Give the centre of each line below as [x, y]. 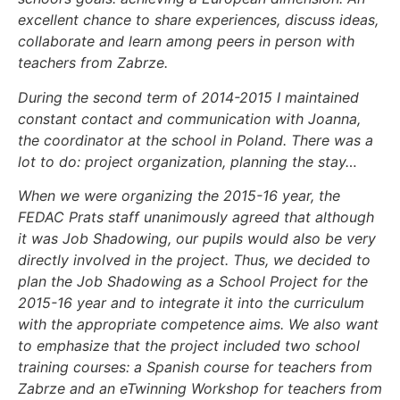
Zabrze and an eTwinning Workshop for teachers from [200, 389]
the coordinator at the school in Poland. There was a [196, 140]
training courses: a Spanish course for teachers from [195, 367]
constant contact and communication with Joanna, [189, 118]
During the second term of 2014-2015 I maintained [188, 97]
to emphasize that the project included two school [189, 346]
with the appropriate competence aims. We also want [198, 325]
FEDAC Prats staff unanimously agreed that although [196, 217]
